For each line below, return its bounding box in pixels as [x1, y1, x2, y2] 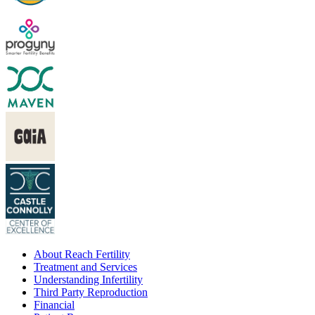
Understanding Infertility [34, 273, 143, 285]
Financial [34, 298, 75, 311]
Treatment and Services [34, 260, 137, 273]
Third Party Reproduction [34, 285, 148, 298]
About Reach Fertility [34, 247, 130, 260]
